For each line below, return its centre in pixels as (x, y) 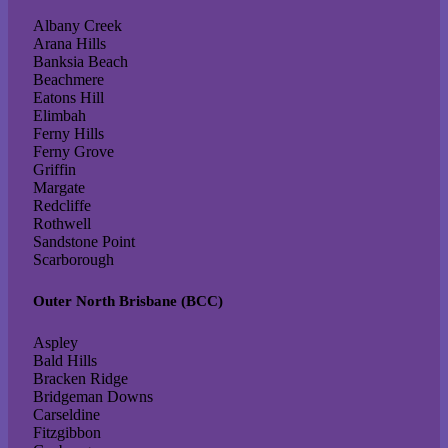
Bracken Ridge (80, 379)
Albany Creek (77, 26)
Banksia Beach (80, 62)
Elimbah (59, 116)
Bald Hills (65, 361)
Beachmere (68, 80)
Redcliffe (62, 206)
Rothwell (62, 224)
